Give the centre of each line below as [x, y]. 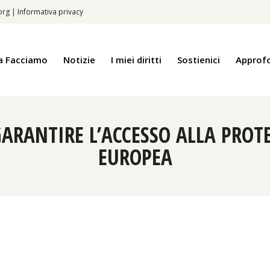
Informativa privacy [50, 12]
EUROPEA [135, 157]
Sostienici [199, 59]
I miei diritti [136, 59]
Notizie [79, 59]
